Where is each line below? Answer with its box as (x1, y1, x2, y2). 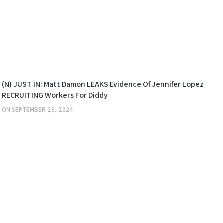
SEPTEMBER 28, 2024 (12, 105, 74, 113)
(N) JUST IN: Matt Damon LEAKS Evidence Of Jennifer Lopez (2, 79, 204, 89)
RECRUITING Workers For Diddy (2, 90, 108, 100)
